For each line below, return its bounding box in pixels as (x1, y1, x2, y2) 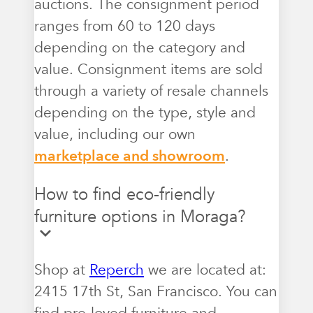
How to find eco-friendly (34, 182, 215, 206)
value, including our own (34, 124, 196, 145)
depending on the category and (34, 37, 245, 58)
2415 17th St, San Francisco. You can (34, 282, 277, 303)
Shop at (34, 260, 89, 281)
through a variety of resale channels (34, 80, 268, 101)
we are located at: (144, 260, 266, 281)
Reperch (89, 260, 144, 281)
